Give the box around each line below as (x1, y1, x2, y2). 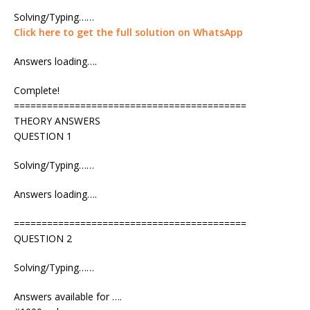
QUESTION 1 (14, 129, 72, 143)
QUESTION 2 (14, 231, 72, 245)
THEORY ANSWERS (14, 113, 100, 127)
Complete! (14, 83, 60, 97)
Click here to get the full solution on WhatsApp (14, 25, 243, 39)
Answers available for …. (14, 289, 122, 303)
